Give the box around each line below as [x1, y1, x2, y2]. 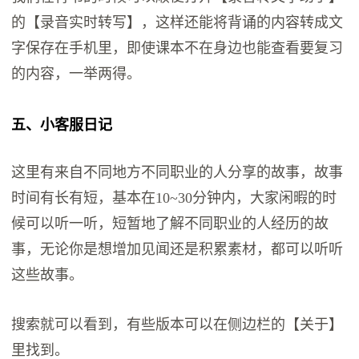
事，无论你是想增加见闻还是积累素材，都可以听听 [11, 240, 344, 257]
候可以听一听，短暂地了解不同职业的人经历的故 [11, 215, 329, 232]
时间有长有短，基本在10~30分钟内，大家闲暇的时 [11, 189, 337, 206]
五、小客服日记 [11, 117, 113, 134]
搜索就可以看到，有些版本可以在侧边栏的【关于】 [11, 316, 344, 333]
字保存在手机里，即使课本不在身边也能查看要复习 [11, 40, 344, 57]
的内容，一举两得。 [11, 66, 142, 83]
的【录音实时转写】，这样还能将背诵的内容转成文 [11, 14, 344, 31]
